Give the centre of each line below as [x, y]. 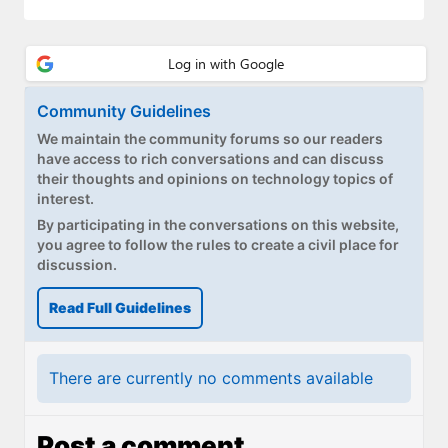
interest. [65, 198]
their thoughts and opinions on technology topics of [215, 178]
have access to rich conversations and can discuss [210, 158]
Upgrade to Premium [107, 230]
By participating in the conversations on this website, [218, 224]
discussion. [77, 264]
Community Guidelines [124, 111]
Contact [54, 142]
